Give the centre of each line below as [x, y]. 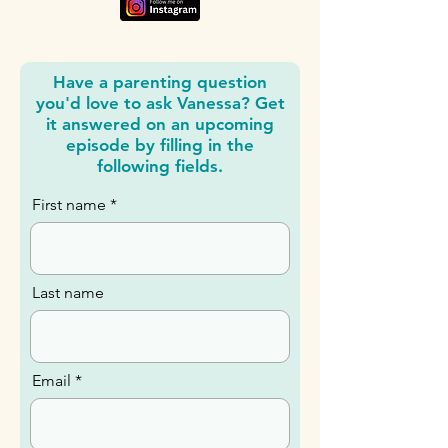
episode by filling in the [160, 193]
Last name [68, 340]
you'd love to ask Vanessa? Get [160, 151]
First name [69, 252]
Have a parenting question [160, 130]
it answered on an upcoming [160, 172]
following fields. [160, 214]
